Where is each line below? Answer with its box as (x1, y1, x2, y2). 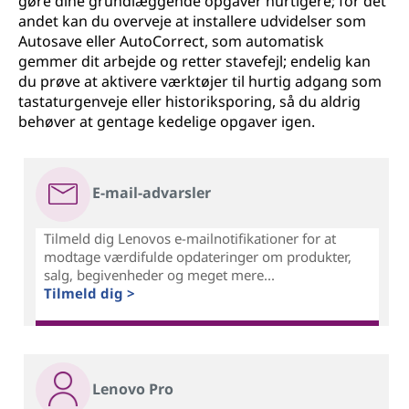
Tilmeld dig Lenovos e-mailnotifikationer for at (43, 229, 336, 248)
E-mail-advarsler (91, 183, 211, 204)
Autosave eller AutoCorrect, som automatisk (18, 31, 324, 51)
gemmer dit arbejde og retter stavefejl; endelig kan (18, 51, 371, 71)
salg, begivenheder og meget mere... (43, 266, 275, 285)
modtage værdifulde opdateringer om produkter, (43, 247, 351, 267)
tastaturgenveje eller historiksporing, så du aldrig (18, 91, 361, 111)
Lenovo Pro (91, 378, 173, 399)
